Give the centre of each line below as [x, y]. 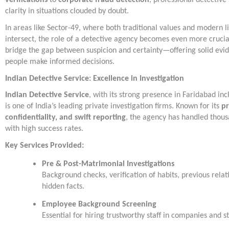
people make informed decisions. [60, 62]
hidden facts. [63, 186]
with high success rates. [44, 129]
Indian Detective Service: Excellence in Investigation [95, 78]
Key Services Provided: [44, 145]
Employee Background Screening [99, 205]
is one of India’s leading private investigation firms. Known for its [113, 107]
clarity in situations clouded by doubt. [67, 12]
